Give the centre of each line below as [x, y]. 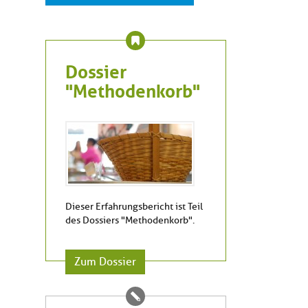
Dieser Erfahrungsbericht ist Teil [134, 206]
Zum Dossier [105, 262]
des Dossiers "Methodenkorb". [130, 220]
